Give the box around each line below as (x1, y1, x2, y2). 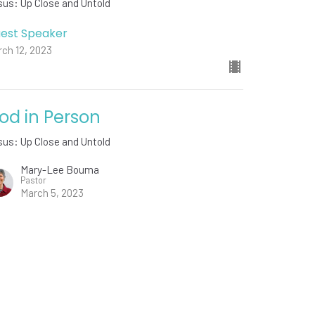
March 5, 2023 (20, 186, 84, 200)
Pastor (20, 174, 47, 186)
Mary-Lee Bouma (20, 163, 100, 176)
